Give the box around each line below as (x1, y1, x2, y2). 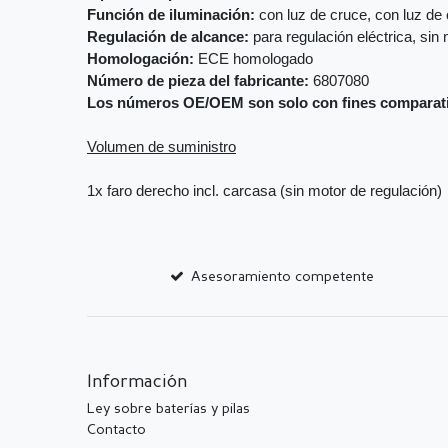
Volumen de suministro (87, 139, 236, 156)
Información (87, 374, 187, 392)
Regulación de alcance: (87, 29, 249, 46)
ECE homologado (194, 51, 313, 68)
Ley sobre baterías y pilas (87, 402, 250, 417)
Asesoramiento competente (191, 270, 375, 285)
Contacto (87, 423, 146, 438)
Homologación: (87, 51, 194, 68)
